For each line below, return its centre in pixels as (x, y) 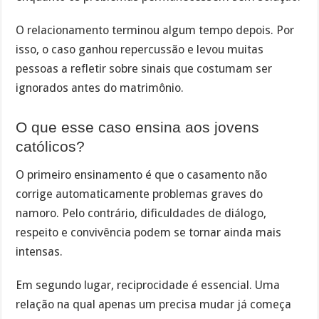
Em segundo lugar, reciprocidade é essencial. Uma (148, 285)
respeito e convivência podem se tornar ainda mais (149, 232)
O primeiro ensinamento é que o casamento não (142, 174)
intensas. (40, 251)
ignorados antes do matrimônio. (100, 88)
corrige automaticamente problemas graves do (140, 194)
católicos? (51, 147)
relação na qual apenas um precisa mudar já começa (154, 304)
